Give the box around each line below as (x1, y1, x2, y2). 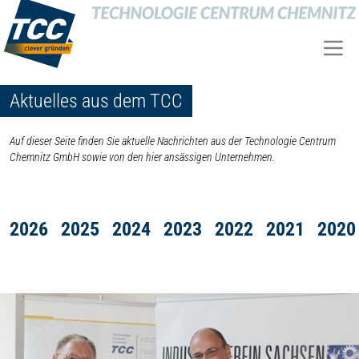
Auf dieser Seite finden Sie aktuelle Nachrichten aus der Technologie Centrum (10, 134, 336, 147)
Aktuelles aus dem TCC (10, 89, 183, 112)
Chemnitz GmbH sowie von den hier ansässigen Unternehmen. (10, 150, 275, 163)
